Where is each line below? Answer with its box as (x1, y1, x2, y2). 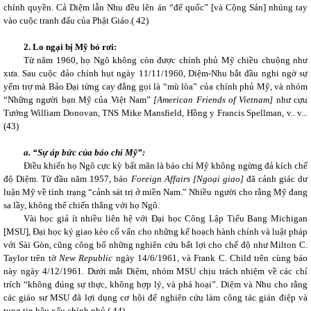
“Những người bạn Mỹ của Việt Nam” (3, 94, 154, 105)
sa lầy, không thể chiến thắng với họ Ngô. (3, 200, 160, 210)
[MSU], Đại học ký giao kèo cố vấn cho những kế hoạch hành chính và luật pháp (3, 226, 308, 237)
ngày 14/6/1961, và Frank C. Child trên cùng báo (112, 253, 308, 263)
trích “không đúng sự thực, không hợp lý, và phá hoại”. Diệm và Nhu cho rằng (3, 279, 308, 289)
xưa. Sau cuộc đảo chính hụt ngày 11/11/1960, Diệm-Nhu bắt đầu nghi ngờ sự (3, 68, 308, 78)
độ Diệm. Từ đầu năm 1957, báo (3, 174, 131, 184)
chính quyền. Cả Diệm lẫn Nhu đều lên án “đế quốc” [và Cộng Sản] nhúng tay (3, 2, 308, 12)
